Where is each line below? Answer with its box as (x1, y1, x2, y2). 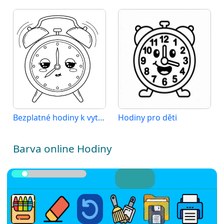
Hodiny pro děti (118, 112, 177, 123)
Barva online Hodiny (13, 141, 112, 155)
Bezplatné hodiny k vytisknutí (98, 112, 104, 123)
